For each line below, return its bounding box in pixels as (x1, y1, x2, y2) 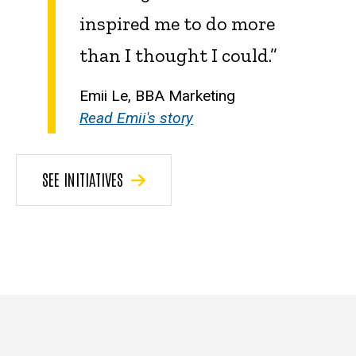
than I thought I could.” (79, 43, 277, 67)
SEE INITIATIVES (42, 168, 123, 189)
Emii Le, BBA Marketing (79, 86, 235, 105)
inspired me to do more (79, 11, 275, 35)
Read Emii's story (79, 108, 193, 127)
